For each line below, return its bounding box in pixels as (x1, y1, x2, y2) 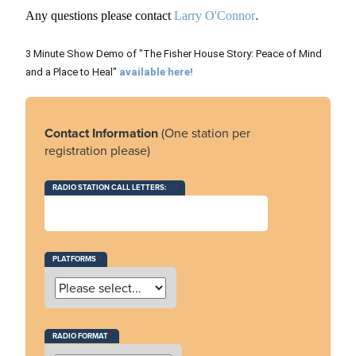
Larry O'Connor (174, 8, 255, 22)
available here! (119, 65, 193, 78)
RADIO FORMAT (52, 330, 108, 342)
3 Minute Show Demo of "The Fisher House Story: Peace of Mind (25, 47, 322, 60)
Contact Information (44, 123, 161, 142)
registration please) (44, 141, 150, 160)
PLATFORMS (52, 253, 96, 265)
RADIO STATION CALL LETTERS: (52, 182, 174, 194)
